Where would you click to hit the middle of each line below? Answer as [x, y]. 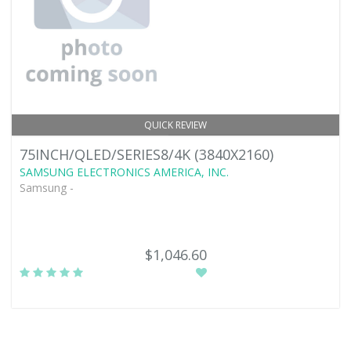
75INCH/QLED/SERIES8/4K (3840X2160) [147, 154]
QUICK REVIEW [175, 125]
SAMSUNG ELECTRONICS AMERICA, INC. [124, 172]
